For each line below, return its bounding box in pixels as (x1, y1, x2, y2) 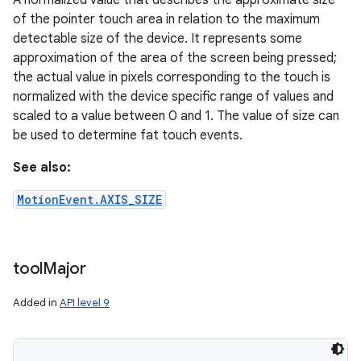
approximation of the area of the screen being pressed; (13, 50, 337, 66)
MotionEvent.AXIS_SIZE (17, 192, 162, 207)
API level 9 (60, 296, 110, 309)
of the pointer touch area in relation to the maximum (13, 11, 320, 27)
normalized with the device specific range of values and (13, 89, 334, 105)
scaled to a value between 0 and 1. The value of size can (13, 108, 339, 124)
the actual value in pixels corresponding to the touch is (13, 69, 330, 85)
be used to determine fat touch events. (13, 127, 243, 143)
